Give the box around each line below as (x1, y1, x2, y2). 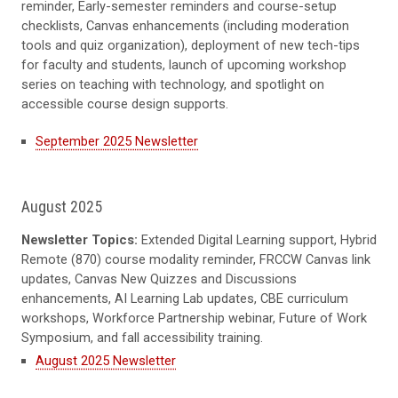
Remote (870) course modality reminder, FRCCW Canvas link (21, 251, 370, 267)
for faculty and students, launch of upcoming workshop (21, 56, 346, 73)
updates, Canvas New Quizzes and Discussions (21, 270, 297, 287)
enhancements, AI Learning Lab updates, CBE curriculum (21, 290, 348, 306)
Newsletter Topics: (21, 231, 138, 248)
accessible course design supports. (21, 95, 228, 112)
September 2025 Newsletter (36, 132, 198, 149)
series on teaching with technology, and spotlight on (21, 76, 324, 92)
